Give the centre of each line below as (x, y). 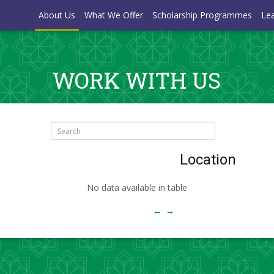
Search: (32, 130)
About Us (57, 15)
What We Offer (114, 15)
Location (208, 160)
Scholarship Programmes (202, 15)
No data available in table (137, 187)
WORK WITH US (137, 80)
